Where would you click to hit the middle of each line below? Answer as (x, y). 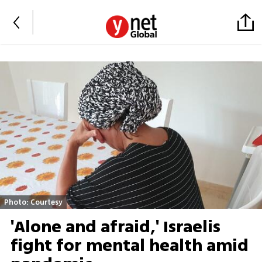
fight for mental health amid (129, 246)
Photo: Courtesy (33, 202)
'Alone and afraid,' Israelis (115, 227)
